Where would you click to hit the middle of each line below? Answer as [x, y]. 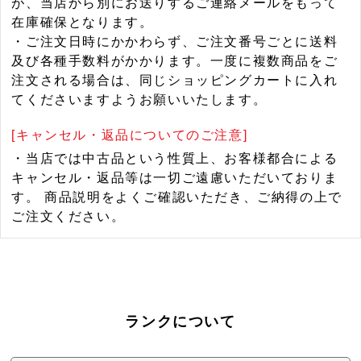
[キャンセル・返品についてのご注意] [130, 135]
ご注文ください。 [68, 217]
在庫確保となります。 [83, 23]
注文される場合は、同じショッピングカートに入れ [175, 81]
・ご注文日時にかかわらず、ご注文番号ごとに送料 [175, 42]
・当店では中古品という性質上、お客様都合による [175, 159]
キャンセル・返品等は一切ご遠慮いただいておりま [175, 178]
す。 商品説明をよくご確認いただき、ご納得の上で [177, 197]
